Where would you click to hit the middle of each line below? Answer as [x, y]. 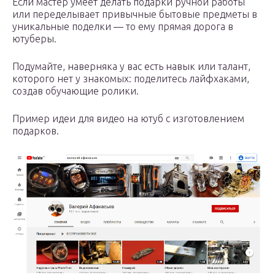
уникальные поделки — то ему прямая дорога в [123, 27]
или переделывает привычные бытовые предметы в [135, 14]
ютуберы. [34, 39]
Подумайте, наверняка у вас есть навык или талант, [131, 67]
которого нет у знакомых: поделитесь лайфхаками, [131, 79]
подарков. [36, 131]
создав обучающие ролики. [76, 91]
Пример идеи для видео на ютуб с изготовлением [128, 119]
